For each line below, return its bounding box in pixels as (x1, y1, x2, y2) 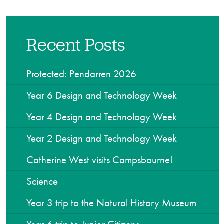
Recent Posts (26, 32, 126, 56)
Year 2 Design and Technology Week (26, 131, 177, 145)
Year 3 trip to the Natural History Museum (26, 195, 197, 209)
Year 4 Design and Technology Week (26, 109, 177, 123)
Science (26, 174, 58, 188)
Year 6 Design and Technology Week (26, 88, 177, 102)
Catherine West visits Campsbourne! (26, 152, 173, 166)
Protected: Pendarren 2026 (26, 66, 137, 80)
